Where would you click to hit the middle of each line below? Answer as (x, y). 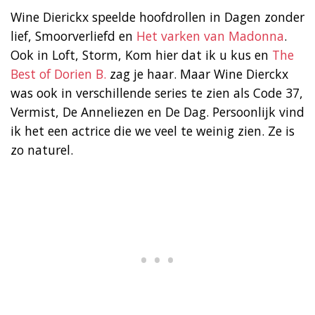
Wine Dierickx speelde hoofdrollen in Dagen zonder (157, 17)
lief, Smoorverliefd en (73, 36)
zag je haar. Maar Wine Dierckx (197, 73)
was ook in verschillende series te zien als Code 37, (157, 92)
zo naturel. (42, 149)
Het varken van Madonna (210, 36)
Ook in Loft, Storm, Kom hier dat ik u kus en (141, 54)
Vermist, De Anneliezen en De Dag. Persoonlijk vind (157, 111)
